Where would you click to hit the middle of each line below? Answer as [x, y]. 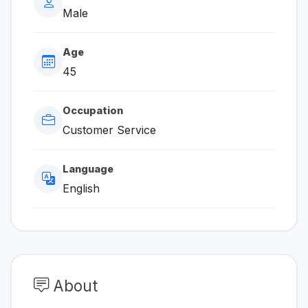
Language [88, 168]
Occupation [93, 110]
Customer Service [109, 130]
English [81, 188]
